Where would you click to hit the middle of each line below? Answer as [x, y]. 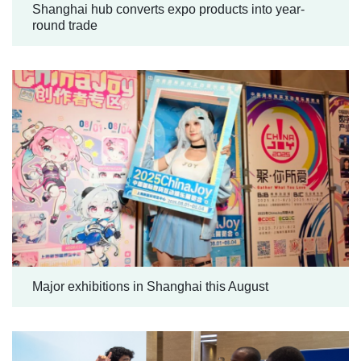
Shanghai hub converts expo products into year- [168, 9]
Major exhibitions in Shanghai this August [150, 286]
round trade [65, 25]
